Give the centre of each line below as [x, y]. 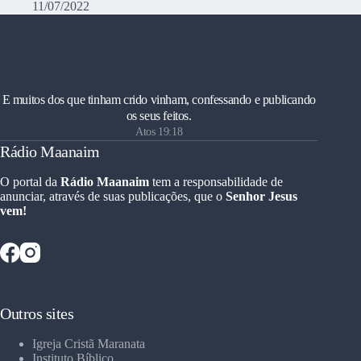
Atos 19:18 [159, 131]
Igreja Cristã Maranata [89, 344]
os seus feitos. [159, 115]
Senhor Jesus [261, 196]
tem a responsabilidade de [216, 181]
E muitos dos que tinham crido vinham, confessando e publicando [159, 99]
